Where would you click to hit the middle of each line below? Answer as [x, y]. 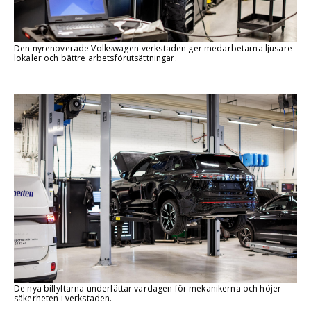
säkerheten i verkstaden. [63, 298]
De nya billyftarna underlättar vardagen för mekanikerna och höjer [148, 288]
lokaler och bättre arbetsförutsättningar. [95, 58]
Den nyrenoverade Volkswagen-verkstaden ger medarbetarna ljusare [153, 48]
